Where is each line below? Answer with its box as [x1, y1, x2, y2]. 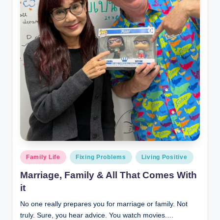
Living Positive [141, 153, 188, 161]
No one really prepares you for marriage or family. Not [20, 200, 188, 208]
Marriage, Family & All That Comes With [20, 170, 197, 181]
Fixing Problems [75, 153, 126, 161]
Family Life [26, 153, 60, 161]
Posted [20, 151, 40, 159]
